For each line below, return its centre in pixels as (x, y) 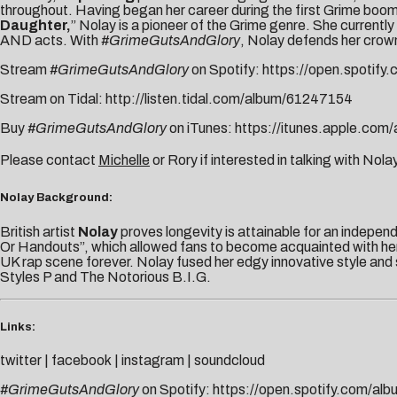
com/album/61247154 (283, 99)
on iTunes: (201, 128)
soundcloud (230, 360)
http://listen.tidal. (159, 99)
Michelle (124, 160)
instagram (153, 360)
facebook (82, 360)
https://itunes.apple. (298, 128)
